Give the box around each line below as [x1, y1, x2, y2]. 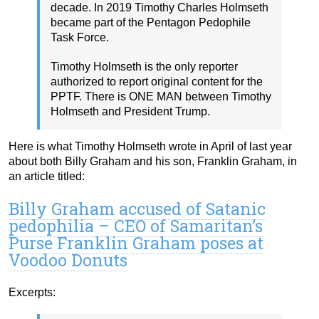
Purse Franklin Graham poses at [9, 231, 263, 253]
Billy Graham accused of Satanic [9, 197, 266, 219]
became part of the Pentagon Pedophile [51, 16, 251, 28]
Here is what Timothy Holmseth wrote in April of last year [9, 140, 292, 152]
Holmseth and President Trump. [51, 105, 210, 117]
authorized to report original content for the [51, 75, 263, 88]
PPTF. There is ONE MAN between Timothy [51, 90, 271, 103]
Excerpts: [9, 286, 56, 298]
